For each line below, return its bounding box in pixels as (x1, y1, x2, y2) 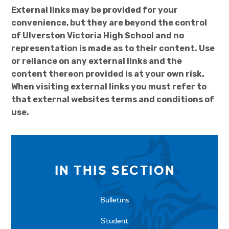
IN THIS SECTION (54, 162, 176, 179)
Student (101, 215, 128, 226)
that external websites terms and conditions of (11, 94, 215, 104)
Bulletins (100, 194, 129, 205)
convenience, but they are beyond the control (11, 17, 208, 28)
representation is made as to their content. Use (11, 43, 215, 53)
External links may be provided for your (11, 5, 178, 15)
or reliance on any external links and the (11, 56, 182, 66)
